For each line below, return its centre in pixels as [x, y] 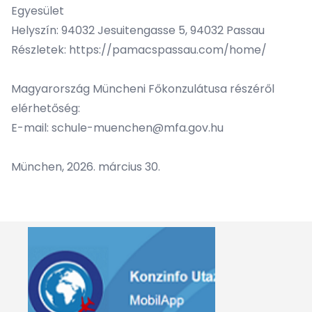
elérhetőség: [46, 108]
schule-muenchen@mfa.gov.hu [138, 128]
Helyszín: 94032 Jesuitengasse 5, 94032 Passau [138, 30]
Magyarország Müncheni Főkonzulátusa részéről [143, 89]
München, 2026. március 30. [86, 167]
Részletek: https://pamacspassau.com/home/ [139, 50]
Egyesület [38, 11]
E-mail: [31, 128]
